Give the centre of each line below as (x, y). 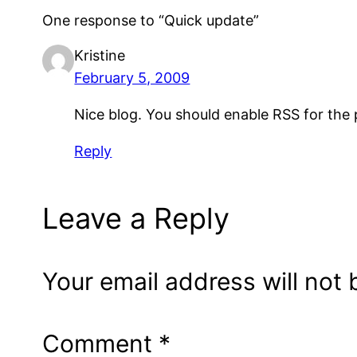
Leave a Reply (136, 219)
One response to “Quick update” (151, 20)
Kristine (100, 55)
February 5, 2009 (132, 78)
